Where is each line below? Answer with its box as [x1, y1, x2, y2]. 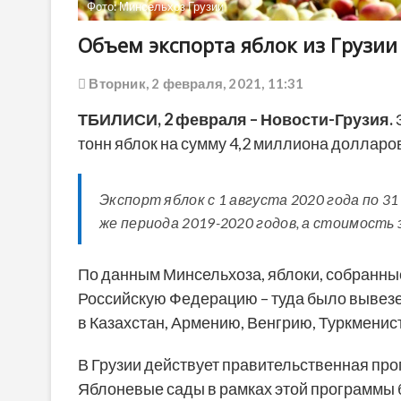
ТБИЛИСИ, [78, 108, 164, 129]
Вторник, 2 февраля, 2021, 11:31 [86, 74, 304, 91]
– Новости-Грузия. [250, 108, 393, 129]
